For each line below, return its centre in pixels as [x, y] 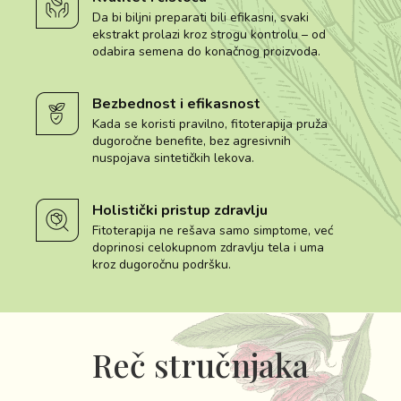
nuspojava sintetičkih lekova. [173, 158]
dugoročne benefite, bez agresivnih [192, 141]
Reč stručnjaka [200, 365]
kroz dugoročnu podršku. [162, 265]
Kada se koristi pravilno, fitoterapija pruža [210, 124]
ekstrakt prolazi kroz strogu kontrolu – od [209, 35]
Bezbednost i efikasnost [176, 104]
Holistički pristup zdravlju [180, 211]
